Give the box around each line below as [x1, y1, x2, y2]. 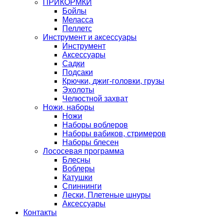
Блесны [62, 156, 91, 164]
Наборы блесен [62, 138, 119, 146]
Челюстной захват [62, 94, 128, 103]
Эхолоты [62, 86, 94, 94]
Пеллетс [62, 24, 92, 33]
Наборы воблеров [62, 121, 128, 129]
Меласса [62, 16, 93, 24]
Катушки [62, 173, 92, 182]
